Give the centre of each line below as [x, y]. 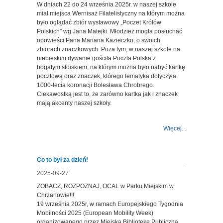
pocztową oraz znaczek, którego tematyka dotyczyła [107, 76]
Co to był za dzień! [62, 160]
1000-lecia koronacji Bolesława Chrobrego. [96, 85]
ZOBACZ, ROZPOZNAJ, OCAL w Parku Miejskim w [105, 186]
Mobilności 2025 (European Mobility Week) [95, 213]
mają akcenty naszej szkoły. [74, 103]
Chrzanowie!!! [56, 195]
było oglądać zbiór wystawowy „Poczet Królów [99, 22]
